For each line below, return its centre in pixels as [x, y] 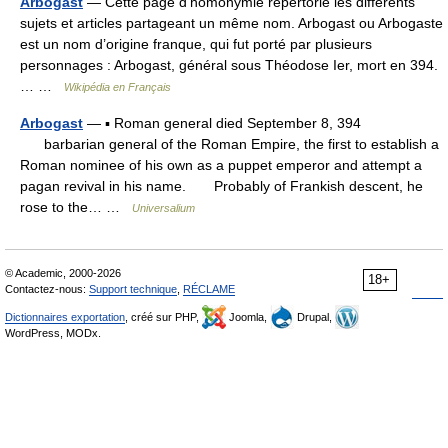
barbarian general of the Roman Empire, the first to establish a [229, 144]
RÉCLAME [209, 289]
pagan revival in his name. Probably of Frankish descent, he [221, 186]
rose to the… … [76, 207]
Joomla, [248, 317]
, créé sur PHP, [163, 317]
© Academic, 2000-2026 [63, 273]
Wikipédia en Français [117, 87]
